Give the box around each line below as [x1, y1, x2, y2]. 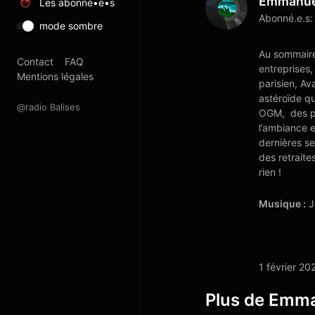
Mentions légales [17, 70, 94, 82]
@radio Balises [17, 101, 80, 112]
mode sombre [39, 20, 103, 32]
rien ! [259, 166, 281, 178]
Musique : [259, 198, 306, 210]
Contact [17, 56, 53, 67]
